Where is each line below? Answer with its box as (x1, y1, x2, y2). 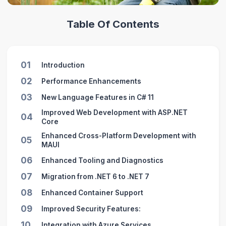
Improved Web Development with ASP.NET (41, 108, 188, 117)
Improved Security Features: (41, 205, 141, 213)
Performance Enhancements (41, 77, 141, 85)
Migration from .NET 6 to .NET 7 (41, 172, 149, 181)
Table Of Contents (67, 18, 159, 31)
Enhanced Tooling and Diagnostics (41, 156, 163, 164)
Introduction (41, 61, 85, 69)
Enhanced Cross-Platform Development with (41, 132, 196, 140)
